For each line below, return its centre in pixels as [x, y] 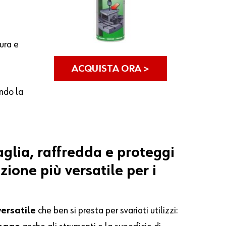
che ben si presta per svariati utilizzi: [107, 211]
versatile [94, 171]
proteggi [146, 153]
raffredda [70, 153]
